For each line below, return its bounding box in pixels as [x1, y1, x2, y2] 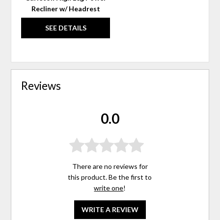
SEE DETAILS [45, 24, 86, 32]
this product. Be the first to [68, 172, 152, 181]
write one [94, 183, 124, 192]
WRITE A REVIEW [81, 205, 138, 214]
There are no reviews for [72, 162, 148, 170]
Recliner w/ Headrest [31, 4, 100, 13]
